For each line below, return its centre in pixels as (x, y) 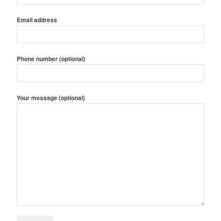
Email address (37, 20)
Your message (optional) (51, 98)
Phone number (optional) (51, 59)
